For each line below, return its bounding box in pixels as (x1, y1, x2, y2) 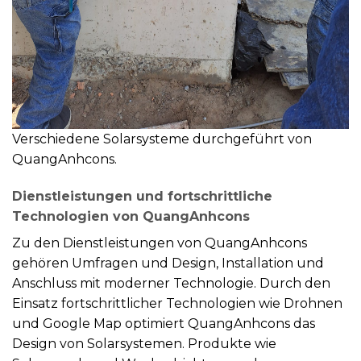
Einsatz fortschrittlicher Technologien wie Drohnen (12, 295, 342, 311)
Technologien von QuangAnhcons (12, 208, 250, 224)
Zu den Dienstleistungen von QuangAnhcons (12, 234, 307, 251)
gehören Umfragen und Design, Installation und (12, 255, 324, 271)
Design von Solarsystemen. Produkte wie (12, 335, 276, 351)
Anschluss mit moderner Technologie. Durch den (12, 275, 330, 291)
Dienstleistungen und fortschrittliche (12, 188, 272, 204)
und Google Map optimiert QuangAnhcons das (12, 315, 315, 331)
